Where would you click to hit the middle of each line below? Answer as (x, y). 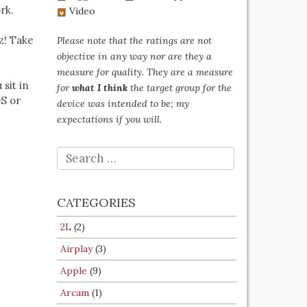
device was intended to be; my (123, 103)
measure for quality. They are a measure (145, 72)
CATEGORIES (96, 202)
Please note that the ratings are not (134, 40)
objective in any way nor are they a (134, 56)
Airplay (76, 249)
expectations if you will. (109, 119)
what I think (100, 88)
